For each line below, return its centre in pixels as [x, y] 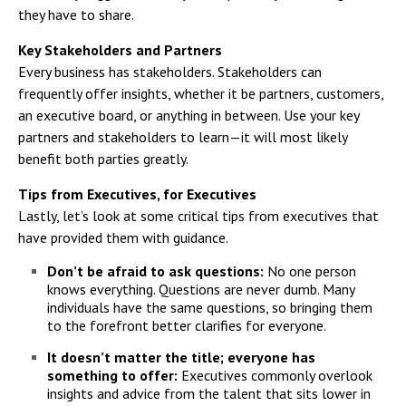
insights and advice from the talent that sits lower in [209, 393]
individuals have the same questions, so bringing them [210, 307]
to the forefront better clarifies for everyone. [187, 325]
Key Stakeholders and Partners [120, 49]
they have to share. [76, 14]
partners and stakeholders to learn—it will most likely [183, 136]
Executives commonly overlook [277, 375]
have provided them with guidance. [123, 237]
